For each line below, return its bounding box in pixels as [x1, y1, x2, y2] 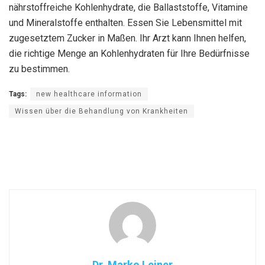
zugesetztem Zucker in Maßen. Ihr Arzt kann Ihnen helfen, [9, 32, 246, 44]
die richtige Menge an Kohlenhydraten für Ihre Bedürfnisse [9, 47, 250, 59]
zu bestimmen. [9, 63, 70, 75]
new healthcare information [36, 89, 142, 98]
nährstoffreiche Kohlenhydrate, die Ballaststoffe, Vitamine [9, 1, 248, 13]
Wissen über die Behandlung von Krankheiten [15, 106, 188, 115]
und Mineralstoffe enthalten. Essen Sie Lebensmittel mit [9, 17, 242, 28]
